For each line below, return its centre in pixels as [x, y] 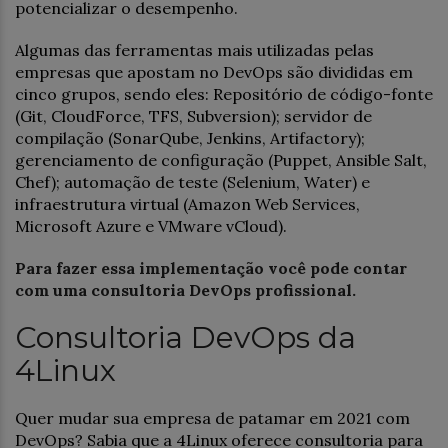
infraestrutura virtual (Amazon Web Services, [187, 203]
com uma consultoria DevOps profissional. [185, 289]
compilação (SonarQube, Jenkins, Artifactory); [190, 137]
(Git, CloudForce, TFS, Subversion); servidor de [193, 115]
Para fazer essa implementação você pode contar [211, 267]
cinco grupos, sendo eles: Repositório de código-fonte [224, 93]
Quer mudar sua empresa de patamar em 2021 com [212, 417]
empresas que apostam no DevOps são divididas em [214, 71]
